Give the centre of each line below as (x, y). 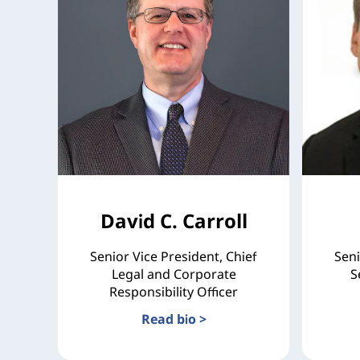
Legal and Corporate (174, 274)
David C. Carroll (174, 220)
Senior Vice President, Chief (174, 256)
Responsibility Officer (174, 291)
